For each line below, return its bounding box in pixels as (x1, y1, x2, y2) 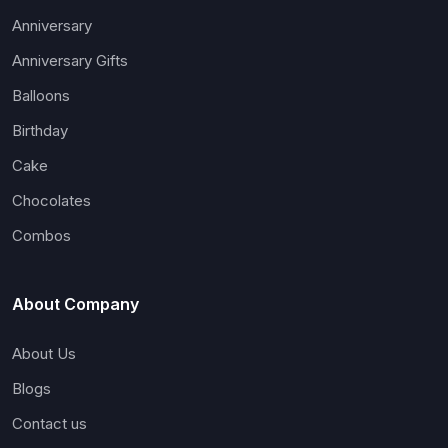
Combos (12, 225, 71, 245)
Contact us (12, 413, 87, 433)
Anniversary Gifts (12, 50, 128, 70)
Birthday (12, 120, 68, 140)
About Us (12, 343, 76, 363)
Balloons (12, 85, 70, 105)
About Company (12, 293, 139, 314)
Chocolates (12, 190, 91, 210)
